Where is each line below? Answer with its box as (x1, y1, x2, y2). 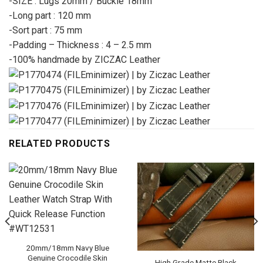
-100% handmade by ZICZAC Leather (9, 53, 160, 65)
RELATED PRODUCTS (9, 137, 110, 149)
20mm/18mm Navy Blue (25, 243, 109, 253)
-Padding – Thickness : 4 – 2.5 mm (9, 39, 151, 50)
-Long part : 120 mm (9, 9, 91, 21)
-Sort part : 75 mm (9, 24, 82, 36)
